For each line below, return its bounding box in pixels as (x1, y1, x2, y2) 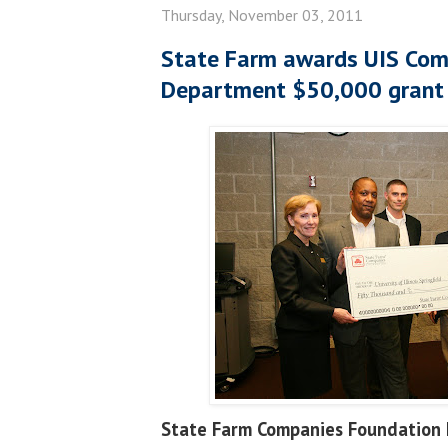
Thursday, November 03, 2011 (161, 4, 363, 25)
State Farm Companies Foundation (161, 417, 446, 442)
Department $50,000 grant (161, 73, 444, 105)
